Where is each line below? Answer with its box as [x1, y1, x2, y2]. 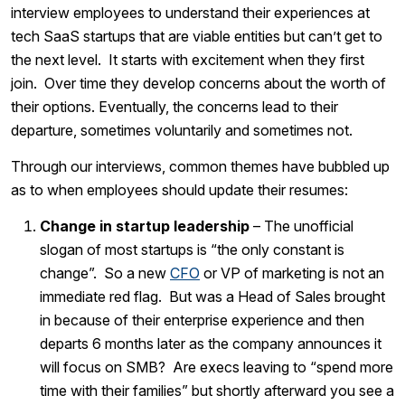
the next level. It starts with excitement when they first [11, 51, 364, 70]
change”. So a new [40, 264, 170, 283]
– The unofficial [250, 217, 353, 236]
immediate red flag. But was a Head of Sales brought [40, 287, 385, 306]
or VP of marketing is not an [200, 264, 384, 283]
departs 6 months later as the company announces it [40, 334, 381, 353]
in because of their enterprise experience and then [40, 311, 364, 330]
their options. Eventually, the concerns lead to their [11, 98, 338, 117]
